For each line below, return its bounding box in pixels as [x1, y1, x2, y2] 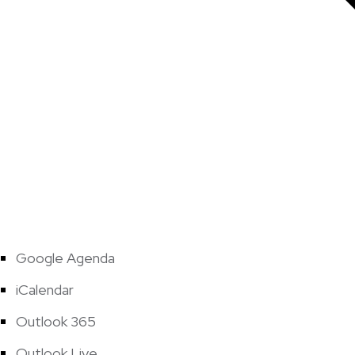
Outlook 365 [16, 311, 96, 330]
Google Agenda [16, 248, 115, 267]
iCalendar [16, 280, 74, 299]
